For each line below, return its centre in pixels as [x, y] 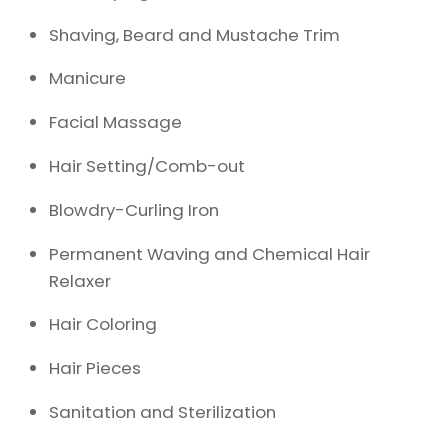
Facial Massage [116, 122]
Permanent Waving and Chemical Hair [210, 253]
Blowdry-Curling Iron [134, 209]
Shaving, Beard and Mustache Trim [195, 34]
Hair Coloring [103, 324]
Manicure [88, 78]
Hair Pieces [95, 368]
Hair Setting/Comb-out [147, 165]
